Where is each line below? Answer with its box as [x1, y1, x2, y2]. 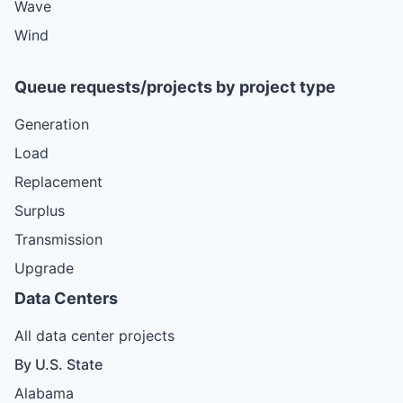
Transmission [14, 229, 103, 248]
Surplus [14, 201, 65, 219]
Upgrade [14, 258, 74, 277]
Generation [14, 114, 89, 133]
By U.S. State [14, 354, 103, 373]
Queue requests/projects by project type [14, 76, 336, 96]
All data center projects [14, 326, 175, 345]
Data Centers [14, 288, 118, 308]
